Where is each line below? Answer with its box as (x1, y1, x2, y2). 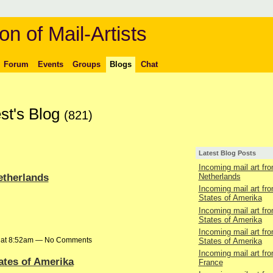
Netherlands (198, 172, 241, 182)
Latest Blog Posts (198, 149, 256, 157)
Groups (72, 59, 101, 69)
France (198, 258, 223, 268)
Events (37, 59, 63, 69)
